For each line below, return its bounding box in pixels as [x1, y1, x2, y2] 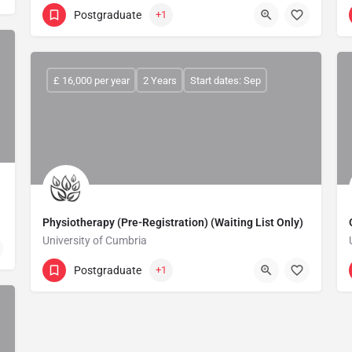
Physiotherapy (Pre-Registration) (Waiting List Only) [42, 216, 303, 229]
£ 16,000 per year [53, 74, 130, 86]
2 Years [142, 74, 177, 86]
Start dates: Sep [189, 74, 261, 86]
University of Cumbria [42, 234, 147, 247]
